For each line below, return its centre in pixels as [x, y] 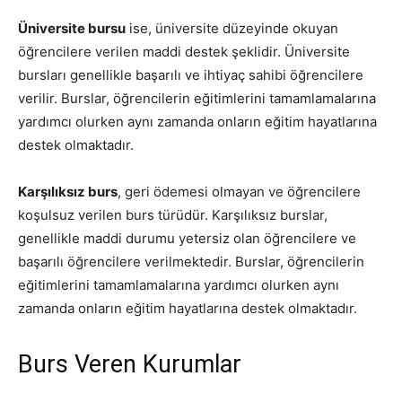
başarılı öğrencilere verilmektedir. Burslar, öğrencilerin [191, 262]
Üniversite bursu [72, 29]
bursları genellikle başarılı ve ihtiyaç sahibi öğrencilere [191, 75]
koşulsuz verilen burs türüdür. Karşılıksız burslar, [173, 215]
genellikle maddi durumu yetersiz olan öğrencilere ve [187, 239]
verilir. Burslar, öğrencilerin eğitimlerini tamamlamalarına [197, 99]
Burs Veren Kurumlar [130, 365]
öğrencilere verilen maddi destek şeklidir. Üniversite [184, 52]
